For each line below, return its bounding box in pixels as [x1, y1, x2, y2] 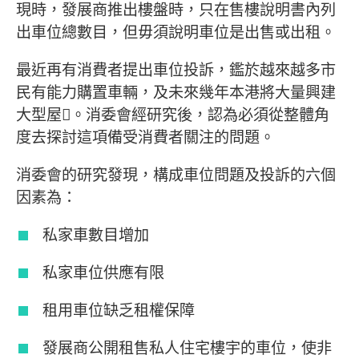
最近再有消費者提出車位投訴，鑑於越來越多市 [16, 58, 336, 80]
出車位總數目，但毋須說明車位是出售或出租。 [16, 21, 336, 42]
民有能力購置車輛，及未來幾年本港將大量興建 [16, 81, 336, 103]
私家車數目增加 [42, 224, 150, 245]
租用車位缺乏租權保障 [42, 300, 196, 321]
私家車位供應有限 [42, 262, 165, 284]
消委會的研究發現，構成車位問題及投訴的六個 [16, 163, 336, 185]
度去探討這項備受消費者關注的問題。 [16, 126, 275, 147]
